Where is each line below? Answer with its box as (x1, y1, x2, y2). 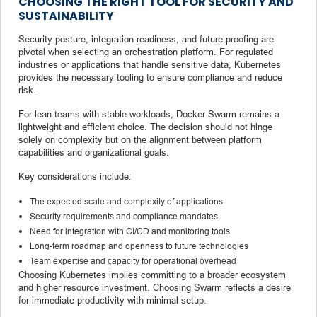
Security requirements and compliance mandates (30, 210, 218, 221)
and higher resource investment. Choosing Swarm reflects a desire (18, 281, 291, 293)
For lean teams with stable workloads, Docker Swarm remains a (18, 108, 279, 120)
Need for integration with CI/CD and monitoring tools (30, 225, 230, 236)
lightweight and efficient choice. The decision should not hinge (18, 120, 272, 132)
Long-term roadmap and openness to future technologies (30, 240, 248, 251)
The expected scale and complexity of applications (30, 195, 223, 207)
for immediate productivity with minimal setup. (18, 294, 207, 306)
